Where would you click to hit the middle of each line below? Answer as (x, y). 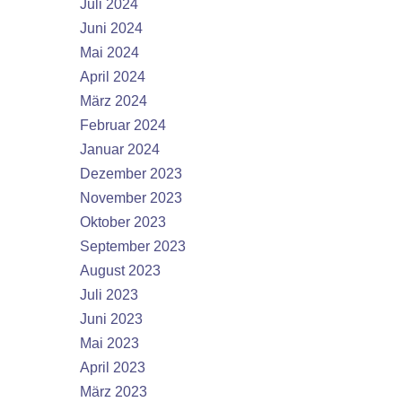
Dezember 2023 (131, 174)
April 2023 (113, 367)
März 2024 (114, 101)
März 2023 (114, 392)
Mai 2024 (109, 52)
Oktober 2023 (123, 222)
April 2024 (113, 77)
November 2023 (131, 198)
